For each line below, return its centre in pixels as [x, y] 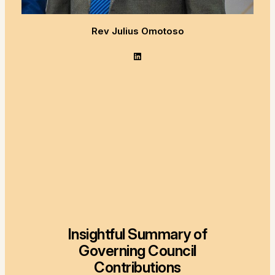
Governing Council [137, 251]
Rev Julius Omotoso [137, 32]
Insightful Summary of [137, 234]
